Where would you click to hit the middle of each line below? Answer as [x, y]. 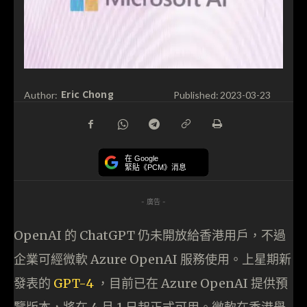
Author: [41, 95]
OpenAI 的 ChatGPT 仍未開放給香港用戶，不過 [150, 235]
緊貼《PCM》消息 [156, 167]
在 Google [142, 159]
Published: [196, 95]
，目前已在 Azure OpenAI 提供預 [191, 283]
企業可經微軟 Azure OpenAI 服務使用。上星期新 [152, 259]
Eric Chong [87, 94]
